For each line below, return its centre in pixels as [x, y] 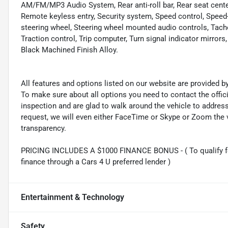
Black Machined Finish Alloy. [69, 50]
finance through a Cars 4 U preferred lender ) [96, 162]
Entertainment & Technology [73, 197]
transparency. [44, 129]
